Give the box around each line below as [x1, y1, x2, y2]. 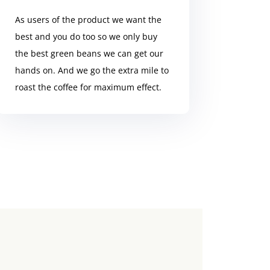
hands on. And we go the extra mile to [14, 64, 169, 76]
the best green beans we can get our [14, 47, 163, 59]
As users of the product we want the [14, 13, 162, 25]
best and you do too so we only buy [14, 30, 157, 42]
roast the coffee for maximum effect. [14, 81, 162, 93]
